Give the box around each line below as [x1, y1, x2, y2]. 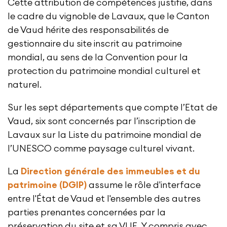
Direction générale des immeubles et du [21, 167, 200, 176]
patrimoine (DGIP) [8, 180, 87, 190]
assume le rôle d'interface [87, 180, 201, 190]
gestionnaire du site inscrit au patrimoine [8, 39, 182, 49]
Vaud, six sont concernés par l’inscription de [8, 117, 196, 126]
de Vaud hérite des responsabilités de [8, 25, 169, 35]
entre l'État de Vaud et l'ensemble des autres [8, 194, 201, 204]
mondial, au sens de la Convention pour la [8, 53, 188, 62]
